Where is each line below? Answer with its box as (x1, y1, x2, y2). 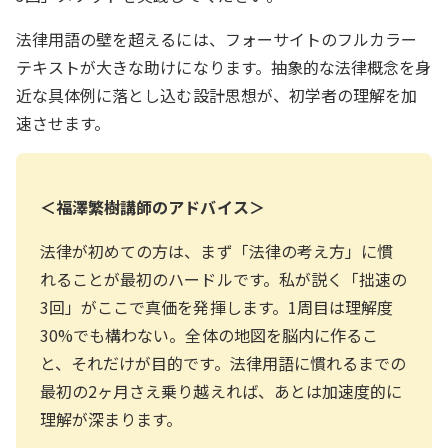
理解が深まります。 (40, 406, 183, 431)
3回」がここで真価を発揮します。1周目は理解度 (40, 294, 394, 319)
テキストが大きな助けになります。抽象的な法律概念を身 (16, 54, 432, 79)
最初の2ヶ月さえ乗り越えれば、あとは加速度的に (40, 378, 403, 403)
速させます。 (16, 110, 111, 135)
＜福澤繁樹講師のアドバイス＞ (40, 194, 265, 219)
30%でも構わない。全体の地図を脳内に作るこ (40, 322, 379, 347)
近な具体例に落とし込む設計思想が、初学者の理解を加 (16, 82, 418, 107)
